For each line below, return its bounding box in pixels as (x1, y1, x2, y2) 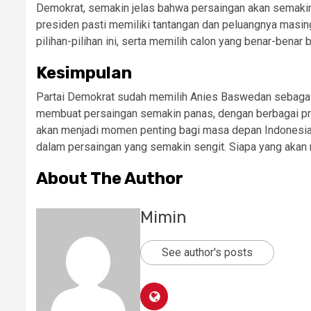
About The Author (36, 169, 183, 188)
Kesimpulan (36, 63, 132, 83)
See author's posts (162, 246, 253, 259)
